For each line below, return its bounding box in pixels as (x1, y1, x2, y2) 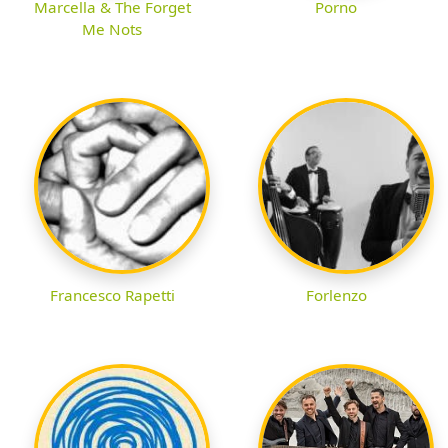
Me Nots (82, 19, 142, 40)
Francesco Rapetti (49, 285, 175, 306)
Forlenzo (305, 285, 367, 306)
